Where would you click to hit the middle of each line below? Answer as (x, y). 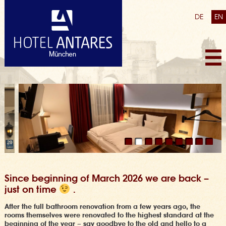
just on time (32, 190)
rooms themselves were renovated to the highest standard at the (109, 215)
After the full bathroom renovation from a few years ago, (97, 207)
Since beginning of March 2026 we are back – (106, 179)
